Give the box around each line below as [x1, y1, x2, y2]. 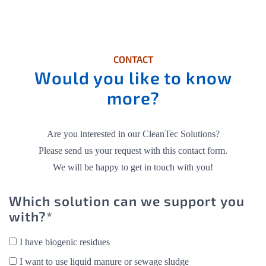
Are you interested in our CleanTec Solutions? [46, 129, 220, 140]
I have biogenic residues [20, 237, 110, 248]
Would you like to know [34, 67, 232, 88]
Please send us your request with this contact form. [39, 145, 227, 156]
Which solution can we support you [9, 193, 245, 210]
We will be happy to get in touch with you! [53, 162, 213, 173]
